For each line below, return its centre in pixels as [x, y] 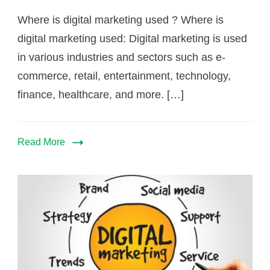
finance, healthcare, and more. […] [101, 94]
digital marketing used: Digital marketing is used [132, 38]
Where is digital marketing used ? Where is [121, 20]
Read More [41, 142]
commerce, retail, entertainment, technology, [124, 76]
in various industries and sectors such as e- [121, 57]
